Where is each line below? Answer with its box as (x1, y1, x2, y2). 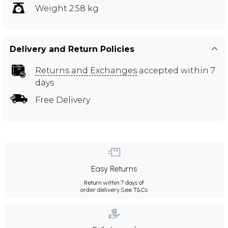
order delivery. (80, 186, 121, 193)
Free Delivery (35, 95, 90, 105)
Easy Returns (91, 163, 137, 174)
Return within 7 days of (84, 179, 144, 186)
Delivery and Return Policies (10, 44, 134, 54)
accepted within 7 (137, 65, 215, 75)
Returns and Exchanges (35, 65, 137, 75)
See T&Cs (121, 186, 148, 193)
